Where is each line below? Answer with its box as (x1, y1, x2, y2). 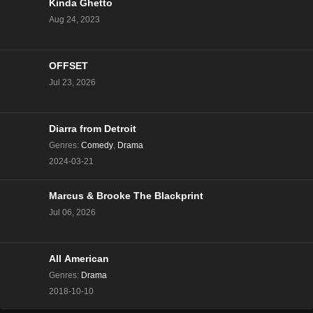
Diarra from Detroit (49, 124, 136, 135)
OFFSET (49, 61, 88, 72)
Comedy (81, 140, 113, 151)
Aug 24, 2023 (49, 15, 100, 25)
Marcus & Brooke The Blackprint (133, 191, 203, 202)
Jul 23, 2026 (49, 78, 96, 88)
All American (49, 254, 109, 265)
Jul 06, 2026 (49, 208, 96, 218)
